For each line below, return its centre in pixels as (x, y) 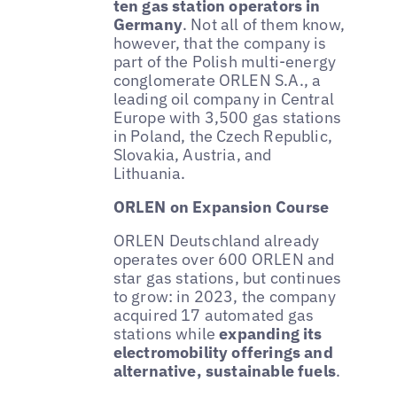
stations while (166, 333)
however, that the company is (220, 43)
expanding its (271, 333)
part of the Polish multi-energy (225, 62)
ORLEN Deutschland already (216, 240)
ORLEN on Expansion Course (221, 207)
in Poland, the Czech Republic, (223, 136)
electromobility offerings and (223, 352)
